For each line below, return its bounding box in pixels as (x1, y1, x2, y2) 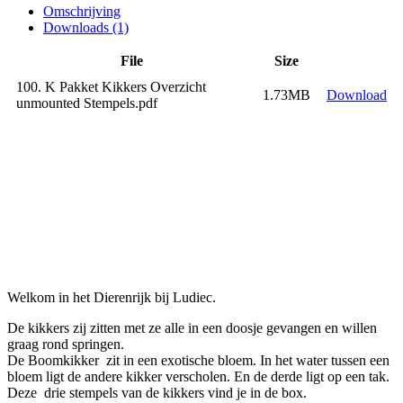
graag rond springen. (7, 336, 124, 352)
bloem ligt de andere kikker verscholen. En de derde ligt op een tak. (7, 369, 390, 384)
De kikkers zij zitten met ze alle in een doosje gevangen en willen (7, 320, 377, 336)
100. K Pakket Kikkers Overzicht (16, 79, 206, 94)
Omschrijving (43, 4, 121, 19)
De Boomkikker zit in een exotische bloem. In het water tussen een (7, 353, 390, 368)
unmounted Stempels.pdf (16, 95, 157, 111)
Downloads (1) (43, 20, 129, 35)
